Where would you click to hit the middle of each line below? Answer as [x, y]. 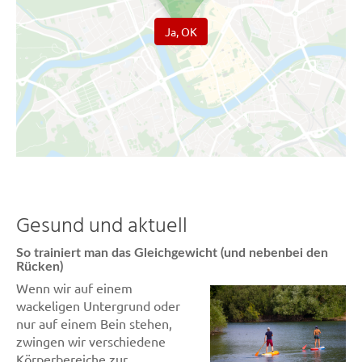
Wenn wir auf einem [74, 288]
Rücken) [40, 267]
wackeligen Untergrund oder [98, 306]
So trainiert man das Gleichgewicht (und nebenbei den [172, 253]
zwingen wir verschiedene [91, 341]
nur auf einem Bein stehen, [94, 324]
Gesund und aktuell [102, 227]
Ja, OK [181, 32]
